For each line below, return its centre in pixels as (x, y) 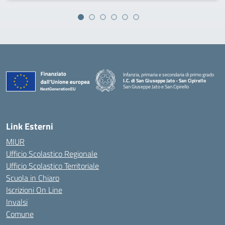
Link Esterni (30, 126)
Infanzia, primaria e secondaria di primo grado (168, 74)
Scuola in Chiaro (33, 178)
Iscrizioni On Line (34, 190)
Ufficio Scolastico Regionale (52, 154)
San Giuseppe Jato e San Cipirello (156, 86)
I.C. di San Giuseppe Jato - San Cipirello (164, 80)
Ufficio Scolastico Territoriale (52, 166)
